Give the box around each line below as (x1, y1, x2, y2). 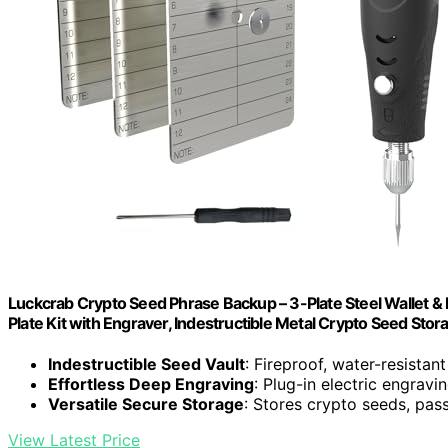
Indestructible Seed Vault (48, 354, 245, 375)
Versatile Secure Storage (48, 394, 244, 415)
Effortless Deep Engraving (48, 374, 254, 395)
